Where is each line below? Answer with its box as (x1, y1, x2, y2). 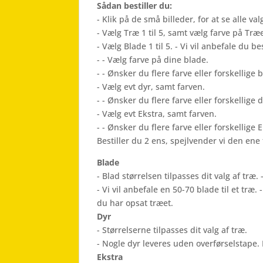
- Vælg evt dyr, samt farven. (97, 80, 205, 92)
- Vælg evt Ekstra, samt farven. (97, 107, 217, 119)
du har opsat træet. (97, 197, 174, 208)
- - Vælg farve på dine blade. (97, 53, 209, 65)
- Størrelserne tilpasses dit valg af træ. (97, 224, 248, 235)
